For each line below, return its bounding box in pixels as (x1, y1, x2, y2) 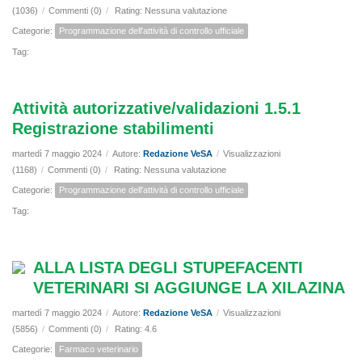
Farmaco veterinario (59, 344, 138, 355)
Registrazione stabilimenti (12, 120, 214, 138)
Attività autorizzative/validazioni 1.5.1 (12, 99, 301, 118)
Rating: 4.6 (112, 324, 159, 335)
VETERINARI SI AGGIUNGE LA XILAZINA (33, 279, 345, 297)
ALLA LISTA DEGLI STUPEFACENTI (33, 259, 303, 277)
